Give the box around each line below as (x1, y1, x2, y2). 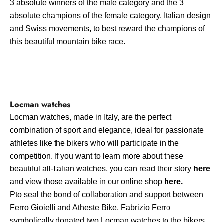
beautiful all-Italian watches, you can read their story (10, 164, 193, 173)
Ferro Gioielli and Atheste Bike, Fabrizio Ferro (10, 203, 170, 212)
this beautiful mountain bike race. (10, 37, 125, 46)
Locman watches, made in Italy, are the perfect (10, 112, 171, 121)
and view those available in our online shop (10, 177, 164, 186)
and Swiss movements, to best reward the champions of (10, 24, 205, 33)
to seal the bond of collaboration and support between (15, 190, 203, 199)
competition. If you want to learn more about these (10, 151, 183, 160)
